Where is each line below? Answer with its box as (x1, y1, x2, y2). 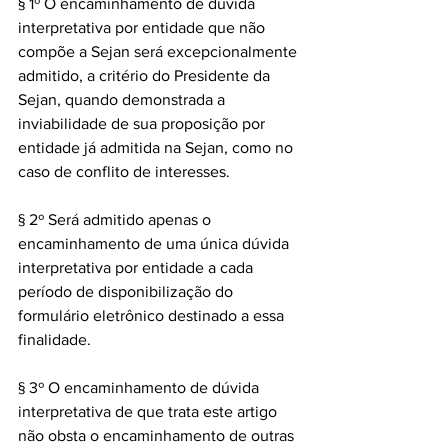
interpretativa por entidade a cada (18, 259, 257, 276)
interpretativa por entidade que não (18, 19, 269, 36)
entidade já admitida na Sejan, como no (18, 139, 297, 156)
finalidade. (18, 331, 91, 348)
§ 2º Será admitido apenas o (18, 211, 215, 228)
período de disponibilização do (18, 283, 237, 300)
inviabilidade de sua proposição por (18, 115, 269, 132)
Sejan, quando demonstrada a (18, 91, 229, 108)
